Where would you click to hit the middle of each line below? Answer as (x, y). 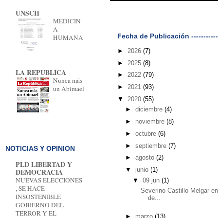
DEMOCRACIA (39, 172)
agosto (145, 158)
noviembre (151, 122)
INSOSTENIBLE (38, 197)
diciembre (150, 109)
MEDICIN (67, 21)
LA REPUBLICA (41, 72)
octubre (146, 133)
